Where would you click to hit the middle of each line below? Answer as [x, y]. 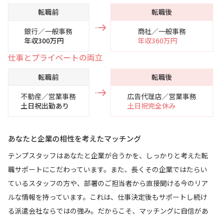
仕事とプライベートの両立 [55, 57]
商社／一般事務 [162, 31]
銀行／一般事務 [49, 31]
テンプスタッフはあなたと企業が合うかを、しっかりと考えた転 [108, 155]
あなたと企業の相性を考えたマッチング [74, 138]
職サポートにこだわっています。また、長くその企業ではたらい [108, 169]
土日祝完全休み [151, 105]
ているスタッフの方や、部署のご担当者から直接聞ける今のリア [108, 183]
